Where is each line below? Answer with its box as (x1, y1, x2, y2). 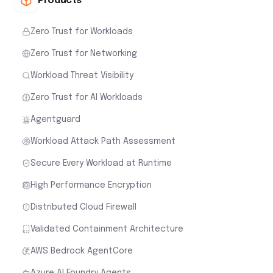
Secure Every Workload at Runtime (30, 158, 172, 168)
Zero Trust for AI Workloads (30, 93, 143, 102)
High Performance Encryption (30, 180, 152, 190)
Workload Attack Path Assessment (30, 136, 175, 146)
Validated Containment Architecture (30, 224, 183, 233)
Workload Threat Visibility (30, 71, 133, 80)
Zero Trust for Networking (30, 49, 137, 58)
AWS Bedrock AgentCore (30, 246, 133, 255)
